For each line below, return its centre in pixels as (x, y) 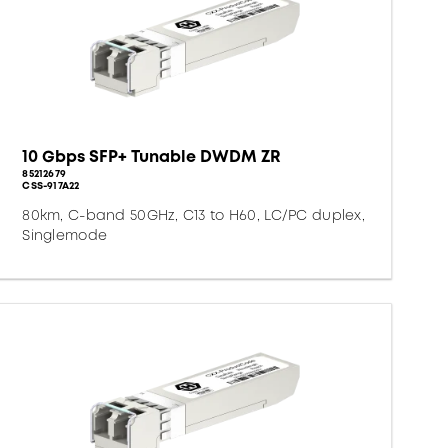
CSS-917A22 (51, 185)
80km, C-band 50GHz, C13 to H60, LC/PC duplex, (193, 215)
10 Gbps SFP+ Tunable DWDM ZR (152, 156)
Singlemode (65, 235)
